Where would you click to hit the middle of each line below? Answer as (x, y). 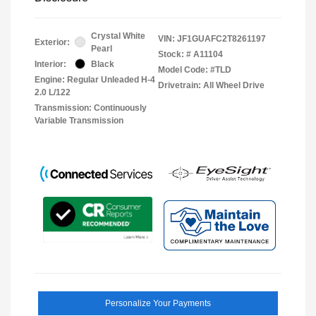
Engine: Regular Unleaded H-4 (95, 79)
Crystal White (118, 36)
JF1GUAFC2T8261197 (221, 38)
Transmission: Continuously (91, 108)
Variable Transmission (79, 120)
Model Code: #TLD (195, 69)
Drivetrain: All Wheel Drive (211, 85)
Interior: (50, 64)
